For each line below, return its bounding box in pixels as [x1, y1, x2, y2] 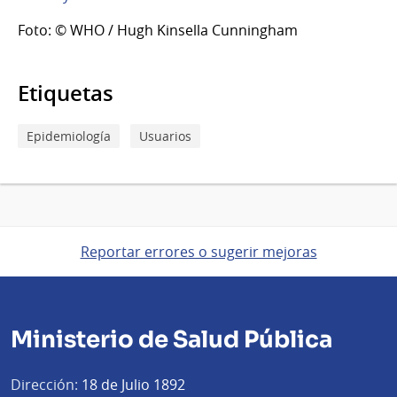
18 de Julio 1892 [78, 374, 185, 394]
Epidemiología [27, 127, 111, 144]
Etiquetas [18, 78, 113, 107]
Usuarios [139, 127, 191, 144]
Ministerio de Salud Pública [11, 324, 332, 354]
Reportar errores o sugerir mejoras [80, 241, 317, 261]
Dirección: [11, 374, 78, 394]
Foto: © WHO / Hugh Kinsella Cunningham [18, 19, 298, 40]
